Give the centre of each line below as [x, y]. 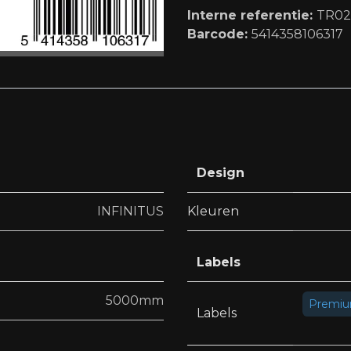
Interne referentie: [252, 15]
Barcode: [219, 34]
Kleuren [213, 212]
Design [221, 173]
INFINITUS [130, 212]
